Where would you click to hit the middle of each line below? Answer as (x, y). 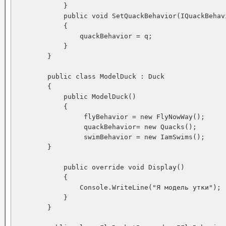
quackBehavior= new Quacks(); (106, 127)
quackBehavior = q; (84, 36)
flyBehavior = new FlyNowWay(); (110, 117)
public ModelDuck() (76, 97)
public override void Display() (100, 167)
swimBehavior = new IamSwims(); (110, 137)
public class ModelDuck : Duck (90, 76)
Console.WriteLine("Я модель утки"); (118, 187)
